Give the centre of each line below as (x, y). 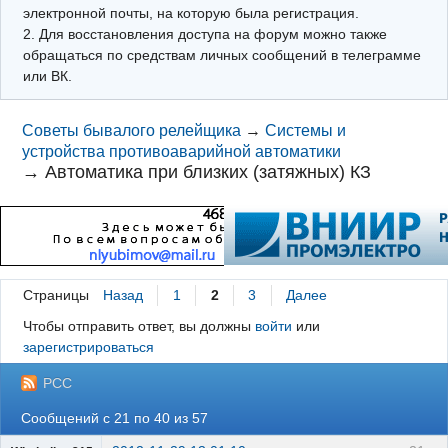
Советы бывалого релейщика (132, 130)
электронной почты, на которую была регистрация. (190, 12)
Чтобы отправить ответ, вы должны (138, 326)
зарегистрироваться (88, 347)
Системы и (306, 130)
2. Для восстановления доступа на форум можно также (204, 33)
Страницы (55, 295)
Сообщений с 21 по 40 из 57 (115, 417)
